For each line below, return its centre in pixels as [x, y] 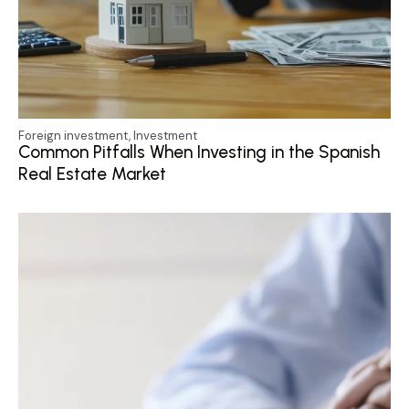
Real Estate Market [92, 173]
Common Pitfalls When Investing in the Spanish [199, 152]
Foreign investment [73, 135]
